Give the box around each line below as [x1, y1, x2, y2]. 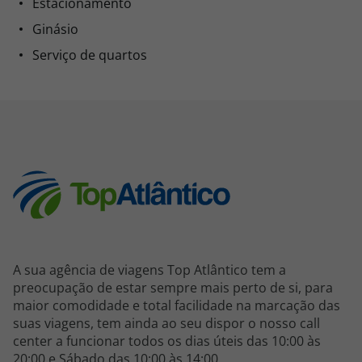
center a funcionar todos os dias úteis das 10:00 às [13, 332, 321, 350]
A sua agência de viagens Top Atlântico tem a [13, 261, 286, 279]
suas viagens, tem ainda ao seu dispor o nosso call [13, 314, 320, 332]
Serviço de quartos [32, 46, 147, 64]
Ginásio [32, 20, 78, 38]
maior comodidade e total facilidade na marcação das [13, 297, 340, 314]
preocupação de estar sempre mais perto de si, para [13, 279, 333, 297]
